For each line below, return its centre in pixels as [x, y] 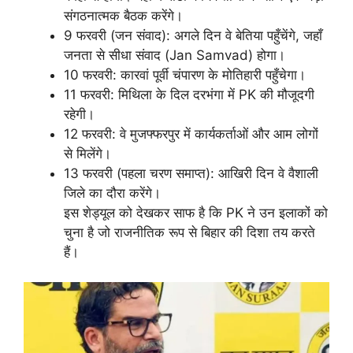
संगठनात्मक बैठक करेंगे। [123, 15]
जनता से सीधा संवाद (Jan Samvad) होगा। [175, 55]
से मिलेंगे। [87, 153]
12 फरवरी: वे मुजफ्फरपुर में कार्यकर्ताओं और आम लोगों [191, 134]
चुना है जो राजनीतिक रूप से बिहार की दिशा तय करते [190, 232]
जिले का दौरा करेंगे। [112, 193]
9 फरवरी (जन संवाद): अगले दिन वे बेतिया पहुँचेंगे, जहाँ [193, 35]
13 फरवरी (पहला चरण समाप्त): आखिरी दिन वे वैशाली [191, 173]
